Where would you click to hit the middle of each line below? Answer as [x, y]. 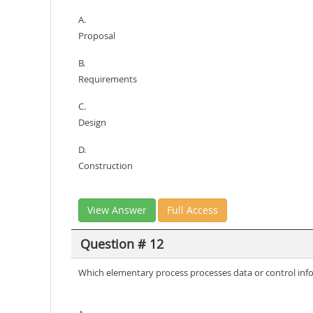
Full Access [192, 210]
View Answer [117, 210]
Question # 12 [122, 243]
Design [92, 122]
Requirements [108, 79]
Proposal [97, 36]
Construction [105, 166]
